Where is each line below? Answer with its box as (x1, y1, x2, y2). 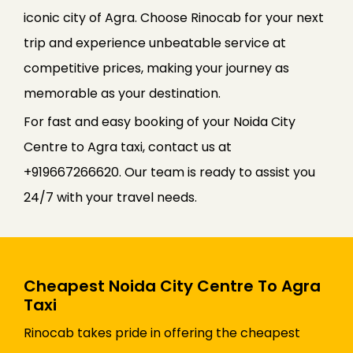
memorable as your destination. (24, 84, 221, 103)
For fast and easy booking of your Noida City (24, 113, 295, 132)
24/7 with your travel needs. (24, 188, 197, 207)
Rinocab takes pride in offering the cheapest (24, 324, 300, 343)
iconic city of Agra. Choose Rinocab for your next (24, 9, 324, 28)
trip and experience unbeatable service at (24, 34, 286, 53)
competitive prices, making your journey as (24, 59, 289, 78)
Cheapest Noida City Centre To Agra (24, 275, 321, 298)
